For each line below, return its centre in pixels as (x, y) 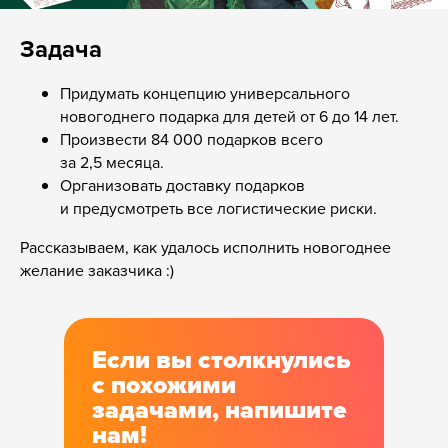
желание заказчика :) (97, 270)
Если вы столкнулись (221, 360)
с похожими (163, 385)
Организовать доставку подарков (182, 185)
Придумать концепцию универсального (205, 93)
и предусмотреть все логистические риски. (218, 208)
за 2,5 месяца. (112, 162)
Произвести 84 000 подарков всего (191, 139)
